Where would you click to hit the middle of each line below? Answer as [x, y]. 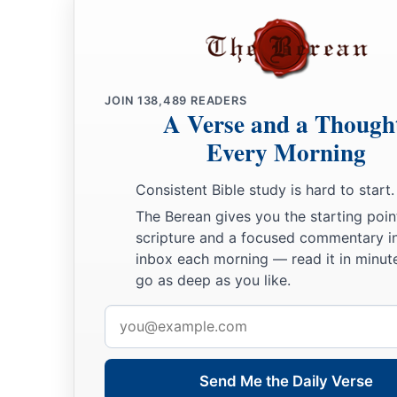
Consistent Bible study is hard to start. [265, 190]
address [128, 341]
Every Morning [286, 152]
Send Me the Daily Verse [286, 381]
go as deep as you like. [213, 280]
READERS [217, 101]
